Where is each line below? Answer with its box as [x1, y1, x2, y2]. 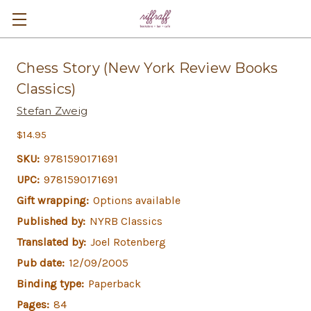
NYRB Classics [90, 215, 162, 228]
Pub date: [17, 256, 65, 269]
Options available [93, 194, 180, 207]
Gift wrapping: [17, 194, 89, 207]
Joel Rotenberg [90, 235, 166, 249]
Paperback [88, 277, 141, 290]
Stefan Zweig [17, 104, 87, 117]
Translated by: [17, 235, 86, 249]
